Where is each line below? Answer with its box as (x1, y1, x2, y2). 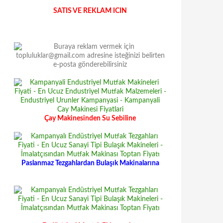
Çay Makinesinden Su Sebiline (44, 115, 136, 122)
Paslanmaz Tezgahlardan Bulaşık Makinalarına (21, 160, 159, 167)
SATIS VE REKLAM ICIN (53, 7, 127, 14)
